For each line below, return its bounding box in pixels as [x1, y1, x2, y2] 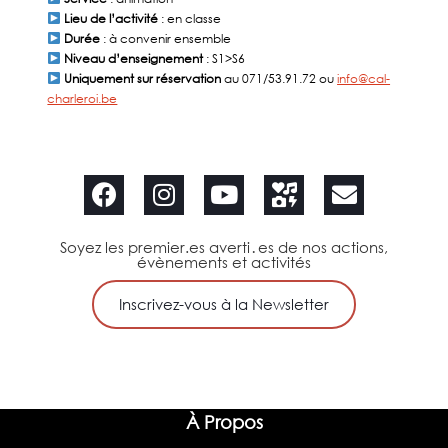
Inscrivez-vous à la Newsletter [119, 295, 329, 314]
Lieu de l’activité [61, 11, 159, 27]
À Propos [185, 411, 263, 434]
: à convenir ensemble [103, 31, 232, 47]
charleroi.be [47, 91, 118, 107]
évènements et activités [137, 253, 311, 272]
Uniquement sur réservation [61, 71, 225, 87]
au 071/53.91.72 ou [224, 71, 338, 87]
